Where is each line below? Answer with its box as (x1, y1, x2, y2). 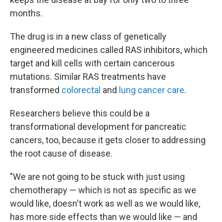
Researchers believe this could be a (10, 108, 150, 118)
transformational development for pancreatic (10, 121, 186, 132)
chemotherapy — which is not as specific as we (10, 184, 196, 195)
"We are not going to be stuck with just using (10, 171, 185, 182)
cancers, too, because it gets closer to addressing (10, 134, 206, 145)
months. (10, 7, 43, 18)
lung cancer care (119, 84, 184, 95)
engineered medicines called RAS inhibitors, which (10, 44, 208, 55)
